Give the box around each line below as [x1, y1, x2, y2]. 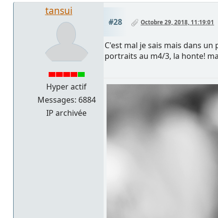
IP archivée [46, 108, 87, 119]
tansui [45, 4, 73, 18]
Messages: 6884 [37, 94, 96, 106]
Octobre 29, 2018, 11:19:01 [141, 18, 214, 26]
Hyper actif [46, 81, 87, 92]
